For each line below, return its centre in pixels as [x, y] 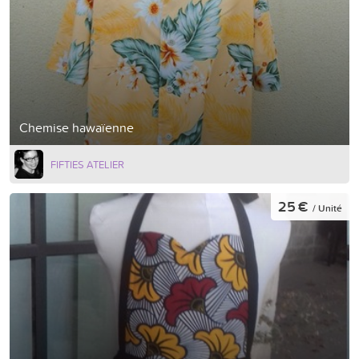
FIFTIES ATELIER [87, 164]
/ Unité [327, 208]
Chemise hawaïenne [77, 127]
